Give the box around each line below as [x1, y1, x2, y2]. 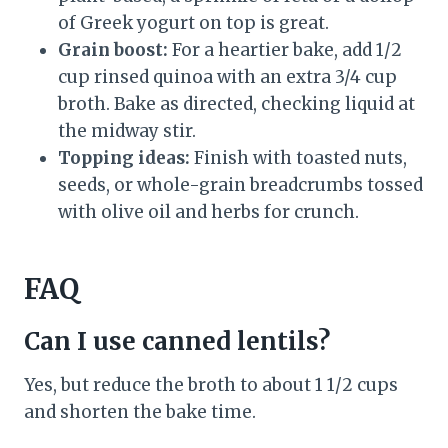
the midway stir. [58, 120, 196, 143]
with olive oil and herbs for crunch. [58, 201, 359, 224]
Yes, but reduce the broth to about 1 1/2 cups [24, 374, 398, 397]
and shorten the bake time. [24, 401, 256, 424]
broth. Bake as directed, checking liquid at [58, 93, 415, 116]
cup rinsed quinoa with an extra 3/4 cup [58, 66, 397, 89]
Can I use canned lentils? [24, 326, 330, 358]
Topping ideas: [58, 147, 190, 170]
